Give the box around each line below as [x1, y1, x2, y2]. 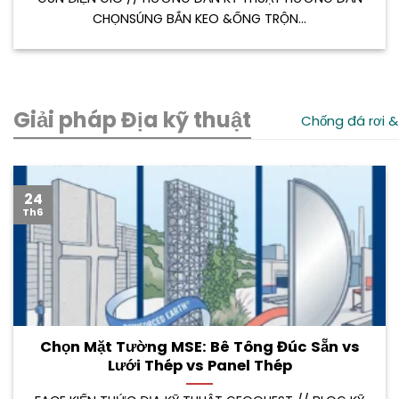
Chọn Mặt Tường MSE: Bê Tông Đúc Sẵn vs [39, 335, 360, 356]
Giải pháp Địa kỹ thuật [13, 103, 251, 134]
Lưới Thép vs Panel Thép [107, 354, 292, 375]
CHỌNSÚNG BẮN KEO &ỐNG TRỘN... [93, 8, 306, 27]
